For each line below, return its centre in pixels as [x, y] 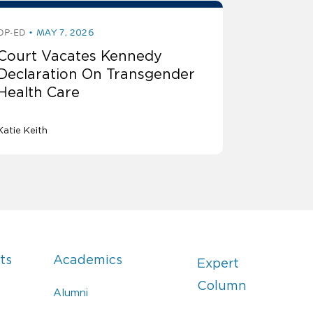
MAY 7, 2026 [65, 33]
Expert [218, 264]
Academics [88, 260]
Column [221, 286]
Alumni [71, 293]
